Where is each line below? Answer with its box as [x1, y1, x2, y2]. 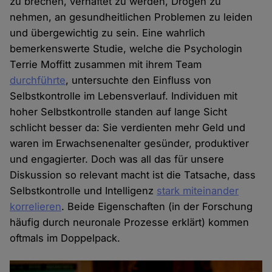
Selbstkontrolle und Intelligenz [10, 185, 157, 197]
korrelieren [10, 200, 62, 213]
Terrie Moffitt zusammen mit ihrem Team [10, 58, 202, 71]
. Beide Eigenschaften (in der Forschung [61, 200, 253, 213]
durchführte [10, 74, 66, 87]
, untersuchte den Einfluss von [66, 74, 212, 87]
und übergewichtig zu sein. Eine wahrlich [10, 27, 206, 39]
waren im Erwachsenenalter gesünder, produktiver [10, 137, 250, 150]
